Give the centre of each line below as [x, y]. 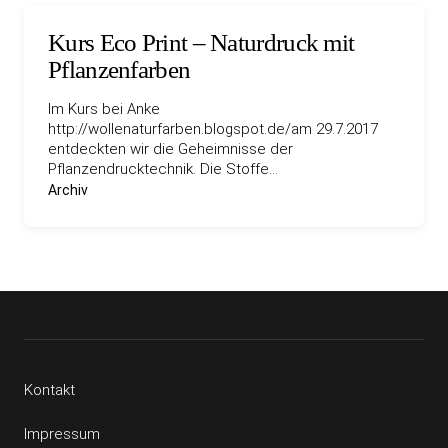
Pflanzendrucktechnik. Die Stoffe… [163, 169]
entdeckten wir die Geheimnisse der [170, 149]
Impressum [62, 434]
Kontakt [49, 390]
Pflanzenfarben [119, 69]
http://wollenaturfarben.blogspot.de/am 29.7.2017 [215, 129]
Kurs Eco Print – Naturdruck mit [201, 42]
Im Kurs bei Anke [104, 109]
